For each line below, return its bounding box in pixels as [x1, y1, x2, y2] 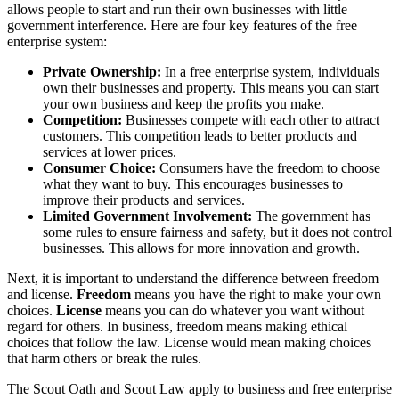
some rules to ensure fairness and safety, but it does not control [43, 224, 392, 240]
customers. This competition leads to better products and [43, 127, 357, 143]
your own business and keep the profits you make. [43, 95, 324, 111]
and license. [7, 286, 77, 302]
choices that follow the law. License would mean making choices [7, 334, 371, 350]
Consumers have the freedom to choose [156, 159, 380, 175]
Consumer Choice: [43, 159, 156, 175]
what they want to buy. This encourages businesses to [43, 175, 343, 191]
